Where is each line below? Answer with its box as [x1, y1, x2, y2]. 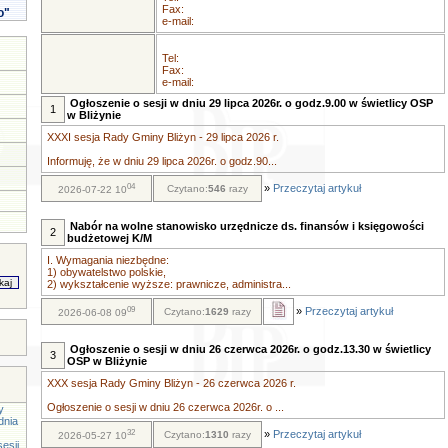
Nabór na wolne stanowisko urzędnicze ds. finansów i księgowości [69, 220, 424, 232]
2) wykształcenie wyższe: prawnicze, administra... [46, 278, 291, 290]
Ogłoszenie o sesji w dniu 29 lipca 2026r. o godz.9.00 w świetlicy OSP [69, 97, 433, 109]
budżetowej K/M [66, 232, 152, 244]
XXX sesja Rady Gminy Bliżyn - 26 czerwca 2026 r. [46, 377, 296, 389]
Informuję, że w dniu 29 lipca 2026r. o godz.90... [46, 155, 277, 167]
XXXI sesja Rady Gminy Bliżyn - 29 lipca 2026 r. [46, 131, 279, 143]
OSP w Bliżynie [66, 355, 147, 367]
